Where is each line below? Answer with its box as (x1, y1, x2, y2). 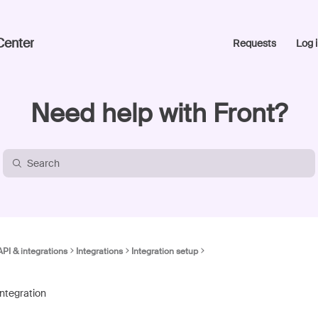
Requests (233, 37, 276, 50)
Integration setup (131, 246, 198, 257)
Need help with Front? (31, 97, 287, 130)
